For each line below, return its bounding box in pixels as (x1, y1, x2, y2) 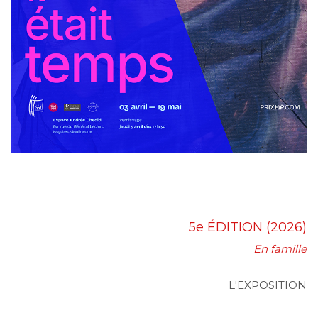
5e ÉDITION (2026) (189, 219, 307, 235)
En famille (253, 242, 307, 256)
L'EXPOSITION (229, 278, 307, 292)
